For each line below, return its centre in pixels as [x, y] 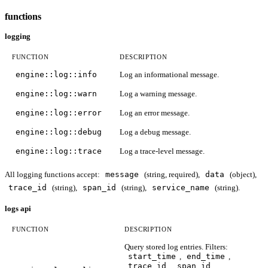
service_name [181, 188]
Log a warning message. [158, 94]
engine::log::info [56, 75]
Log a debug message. [155, 132]
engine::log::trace [59, 151]
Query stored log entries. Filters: [176, 247]
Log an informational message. [169, 75]
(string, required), [172, 175]
